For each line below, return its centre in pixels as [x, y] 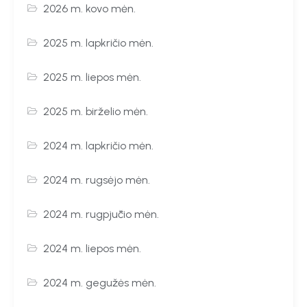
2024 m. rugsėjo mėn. [97, 180]
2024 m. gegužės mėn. [100, 282]
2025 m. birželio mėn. [96, 111]
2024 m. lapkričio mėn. [99, 145]
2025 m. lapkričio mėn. [99, 42]
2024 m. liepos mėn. [93, 248]
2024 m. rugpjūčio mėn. [101, 214]
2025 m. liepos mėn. [93, 77]
